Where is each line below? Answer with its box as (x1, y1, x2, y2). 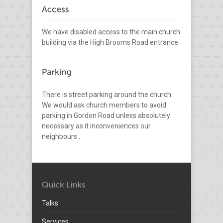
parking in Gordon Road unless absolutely (42, 111, 170, 119)
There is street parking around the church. (42, 90, 173, 99)
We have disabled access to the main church (42, 27, 180, 36)
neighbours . (42, 132, 80, 140)
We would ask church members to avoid (42, 101, 166, 109)
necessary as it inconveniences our (42, 121, 151, 130)
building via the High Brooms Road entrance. (42, 38, 180, 46)
